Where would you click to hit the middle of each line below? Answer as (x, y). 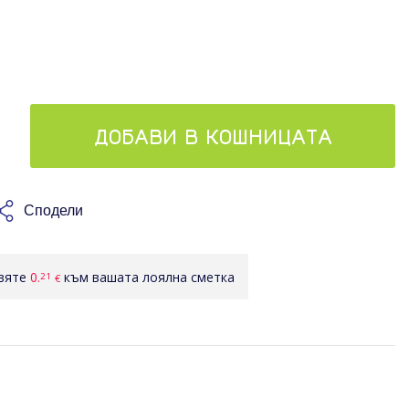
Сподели (53, 211)
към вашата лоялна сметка (147, 277)
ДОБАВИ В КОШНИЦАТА (213, 136)
